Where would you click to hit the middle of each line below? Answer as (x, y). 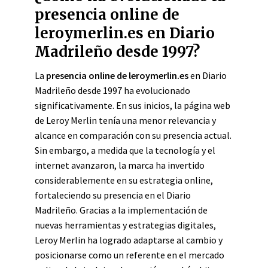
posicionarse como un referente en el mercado (130, 255)
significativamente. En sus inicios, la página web (133, 105)
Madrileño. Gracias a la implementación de (121, 210)
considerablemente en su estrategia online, (124, 180)
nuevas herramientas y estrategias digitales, (125, 225)
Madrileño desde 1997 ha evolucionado (112, 90)
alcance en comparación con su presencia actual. (133, 135)
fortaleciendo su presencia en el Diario (113, 195)
